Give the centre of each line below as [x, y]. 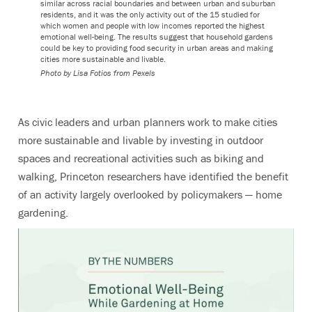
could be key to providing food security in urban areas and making [157, 48]
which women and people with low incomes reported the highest [153, 26]
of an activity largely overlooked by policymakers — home [150, 195]
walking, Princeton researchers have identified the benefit [153, 177]
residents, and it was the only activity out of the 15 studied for [150, 15]
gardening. [43, 213]
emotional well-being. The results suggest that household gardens [157, 37]
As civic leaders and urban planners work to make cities [148, 122]
